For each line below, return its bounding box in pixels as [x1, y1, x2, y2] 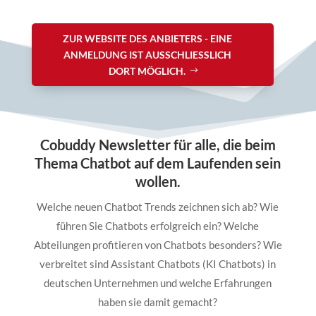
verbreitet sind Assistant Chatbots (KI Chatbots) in [39, 257, 276, 270]
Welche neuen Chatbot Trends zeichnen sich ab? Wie [37, 200, 279, 213]
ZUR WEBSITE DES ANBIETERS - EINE [62, 32, 232, 44]
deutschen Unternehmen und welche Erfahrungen [44, 276, 272, 289]
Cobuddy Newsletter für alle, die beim [39, 135, 276, 153]
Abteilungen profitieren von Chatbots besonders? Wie [33, 238, 282, 251]
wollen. [135, 172, 181, 190]
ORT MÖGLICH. [109, 64, 184, 77]
